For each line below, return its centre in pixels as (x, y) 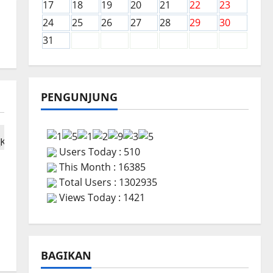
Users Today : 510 (98, 151)
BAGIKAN (66, 255)
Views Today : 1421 (101, 197)
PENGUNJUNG (79, 97)
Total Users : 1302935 (107, 182)
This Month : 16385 (101, 167)
